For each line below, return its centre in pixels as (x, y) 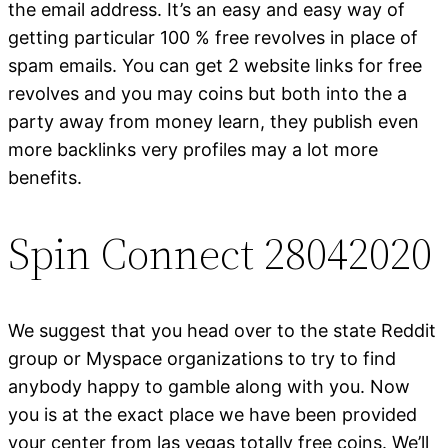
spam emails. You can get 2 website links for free (215, 65)
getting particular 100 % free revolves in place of (213, 37)
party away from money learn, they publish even (213, 121)
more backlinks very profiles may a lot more (193, 149)
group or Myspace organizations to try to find (202, 358)
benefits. (45, 177)
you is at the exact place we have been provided (212, 414)
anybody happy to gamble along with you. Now (209, 386)
